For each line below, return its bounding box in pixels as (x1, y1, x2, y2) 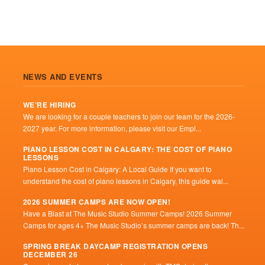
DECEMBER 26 (22, 248, 78, 260)
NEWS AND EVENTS (22, 70, 103, 82)
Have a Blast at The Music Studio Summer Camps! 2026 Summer (22, 208, 232, 218)
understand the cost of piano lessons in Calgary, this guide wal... (22, 175, 228, 186)
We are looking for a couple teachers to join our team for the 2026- (22, 111, 235, 121)
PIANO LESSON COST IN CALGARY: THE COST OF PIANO (22, 143, 232, 154)
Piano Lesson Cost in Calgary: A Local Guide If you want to (22, 163, 212, 174)
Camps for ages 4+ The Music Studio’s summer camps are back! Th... (22, 219, 244, 230)
